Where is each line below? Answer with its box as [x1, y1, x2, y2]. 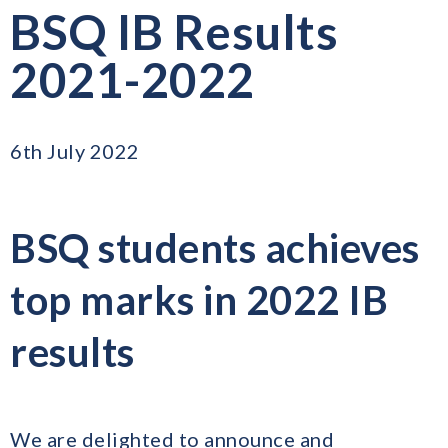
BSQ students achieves [10, 223, 420, 272]
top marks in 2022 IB [10, 275, 388, 324]
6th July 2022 [10, 138, 140, 163]
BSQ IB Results [10, 2, 338, 60]
